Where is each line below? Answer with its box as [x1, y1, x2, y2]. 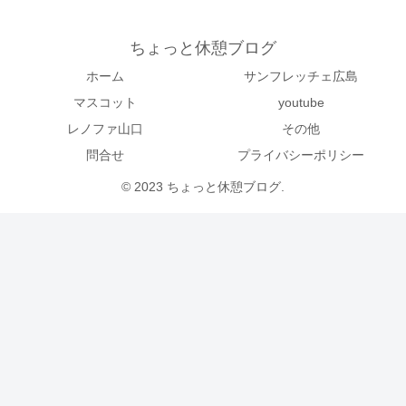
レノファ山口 [67, 121, 143, 136]
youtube [277, 94, 324, 110]
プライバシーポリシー [237, 147, 364, 162]
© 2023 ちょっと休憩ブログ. [121, 179, 285, 194]
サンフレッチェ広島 [244, 68, 358, 83]
